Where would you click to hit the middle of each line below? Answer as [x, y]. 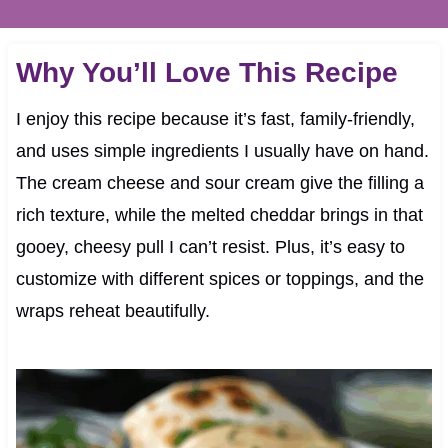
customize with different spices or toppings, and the [219, 279]
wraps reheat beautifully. [112, 311]
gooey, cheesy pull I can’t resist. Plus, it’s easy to [210, 247]
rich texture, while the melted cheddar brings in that [219, 215]
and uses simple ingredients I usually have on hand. [222, 151]
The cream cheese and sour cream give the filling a [219, 183]
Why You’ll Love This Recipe [206, 73]
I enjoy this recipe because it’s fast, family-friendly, [215, 119]
